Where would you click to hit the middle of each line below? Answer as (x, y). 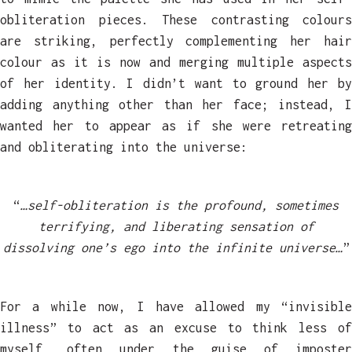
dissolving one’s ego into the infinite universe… (172, 248)
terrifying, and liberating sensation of (176, 227)
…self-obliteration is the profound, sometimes (180, 205)
